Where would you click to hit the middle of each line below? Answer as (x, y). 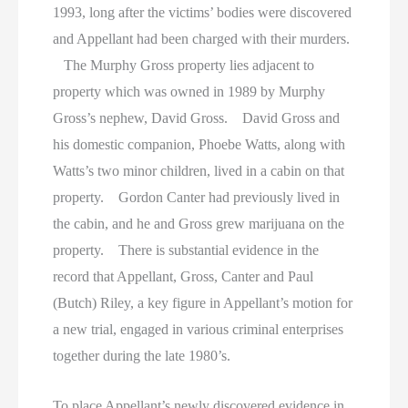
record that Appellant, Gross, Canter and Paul (184, 276)
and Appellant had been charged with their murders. (202, 39)
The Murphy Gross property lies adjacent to (184, 65)
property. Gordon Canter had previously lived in (197, 197)
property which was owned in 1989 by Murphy (189, 92)
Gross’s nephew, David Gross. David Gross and (197, 118)
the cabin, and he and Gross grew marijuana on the (199, 224)
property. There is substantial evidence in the (186, 250)
